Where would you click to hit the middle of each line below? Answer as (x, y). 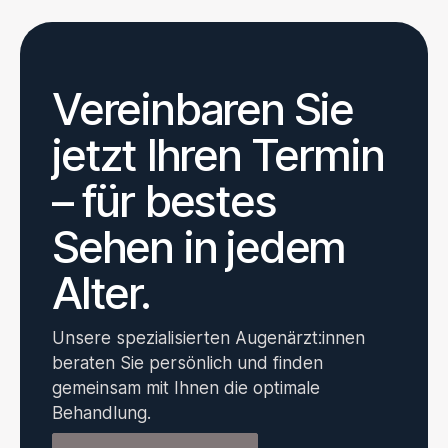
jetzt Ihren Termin (218, 155)
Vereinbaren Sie (202, 109)
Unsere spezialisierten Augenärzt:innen (208, 337)
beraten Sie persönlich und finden (187, 362)
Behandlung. (101, 412)
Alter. (101, 293)
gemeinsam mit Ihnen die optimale (186, 387)
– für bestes (164, 201)
